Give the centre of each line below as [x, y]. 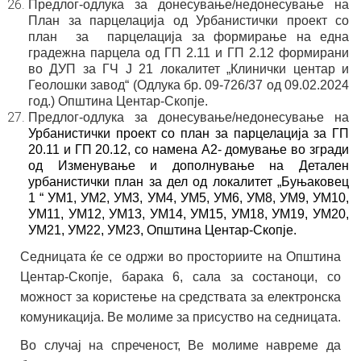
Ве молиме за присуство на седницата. [224, 317]
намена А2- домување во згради [251, 149]
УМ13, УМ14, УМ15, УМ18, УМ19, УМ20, [229, 214]
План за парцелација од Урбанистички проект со [189, 21]
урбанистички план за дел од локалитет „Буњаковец [189, 182]
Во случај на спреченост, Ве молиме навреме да [180, 345]
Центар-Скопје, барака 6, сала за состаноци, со [180, 277]
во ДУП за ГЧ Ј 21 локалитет [124, 69]
